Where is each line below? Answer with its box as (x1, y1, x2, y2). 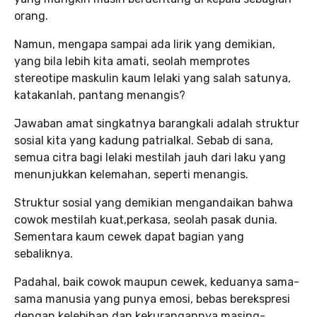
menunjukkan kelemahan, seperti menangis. (14, 167, 248, 181)
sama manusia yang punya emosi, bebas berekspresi (14, 292, 290, 306)
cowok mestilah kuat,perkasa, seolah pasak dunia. (14, 212, 277, 226)
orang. (14, 8, 48, 23)
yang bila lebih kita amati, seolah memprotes (14, 54, 250, 68)
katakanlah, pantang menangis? (14, 88, 185, 102)
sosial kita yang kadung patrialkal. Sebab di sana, (14, 133, 273, 147)
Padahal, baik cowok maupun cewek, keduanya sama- (14, 275, 299, 289)
